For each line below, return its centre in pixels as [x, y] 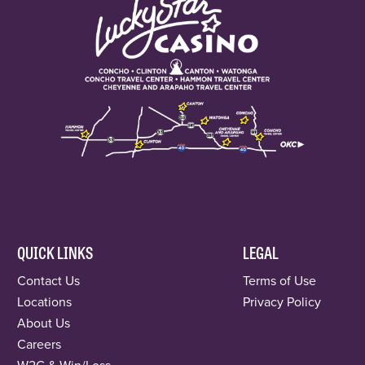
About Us [44, 323]
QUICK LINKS [55, 252]
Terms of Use [279, 280]
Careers [40, 344]
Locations [45, 301]
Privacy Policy [281, 301]
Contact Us [49, 280]
